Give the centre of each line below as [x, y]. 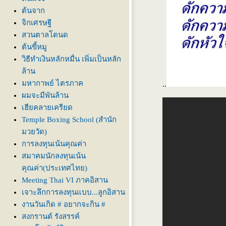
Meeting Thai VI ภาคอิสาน [65, 180]
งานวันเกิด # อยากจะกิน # [64, 204]
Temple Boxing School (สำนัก [69, 120]
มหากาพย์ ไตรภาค [52, 83]
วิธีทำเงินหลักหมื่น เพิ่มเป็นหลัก [71, 59]
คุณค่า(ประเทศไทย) [54, 168]
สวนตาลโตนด [45, 35]
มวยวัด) [34, 132]
